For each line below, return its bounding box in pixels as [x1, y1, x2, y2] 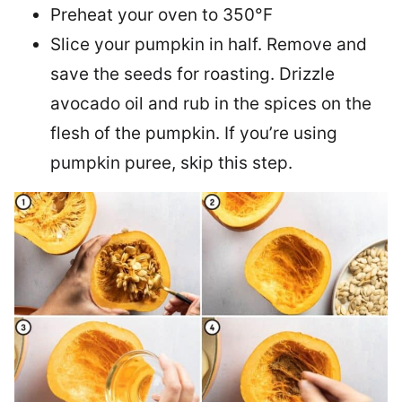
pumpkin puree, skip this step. [50, 152, 293, 173]
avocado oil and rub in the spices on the [50, 92, 371, 114]
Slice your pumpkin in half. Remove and [50, 33, 367, 55]
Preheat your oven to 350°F [50, 4, 273, 25]
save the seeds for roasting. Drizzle [50, 63, 335, 84]
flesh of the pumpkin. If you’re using [50, 122, 337, 144]
